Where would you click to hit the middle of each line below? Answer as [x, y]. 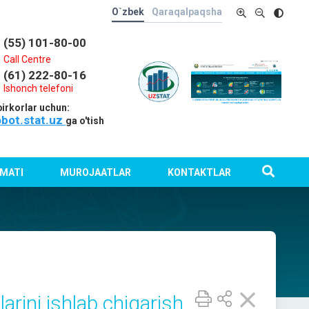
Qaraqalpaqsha [187, 12]
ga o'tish [85, 121]
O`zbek [128, 12]
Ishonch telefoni [39, 88]
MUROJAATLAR [95, 172]
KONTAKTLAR [199, 172]
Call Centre [28, 59]
